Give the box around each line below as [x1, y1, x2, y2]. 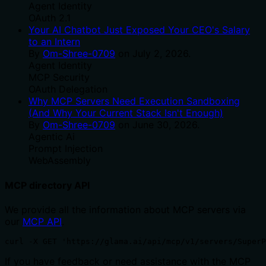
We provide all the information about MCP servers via [5, 203, 246, 216]
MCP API [23, 215, 62, 227]
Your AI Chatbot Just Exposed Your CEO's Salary [28, 24, 250, 36]
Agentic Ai [28, 131, 75, 143]
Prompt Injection [28, 142, 103, 155]
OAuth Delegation [28, 83, 107, 96]
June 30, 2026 [132, 119, 197, 131]
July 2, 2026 [132, 47, 188, 60]
